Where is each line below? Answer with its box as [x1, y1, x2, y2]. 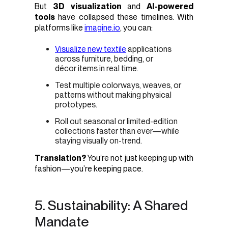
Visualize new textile [55, 44, 126, 54]
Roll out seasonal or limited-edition [55, 116, 178, 126]
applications [126, 44, 172, 54]
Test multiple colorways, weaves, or [55, 80, 181, 90]
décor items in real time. [55, 63, 138, 73]
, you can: [120, 23, 153, 33]
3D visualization [52, 2, 122, 12]
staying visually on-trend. [55, 135, 142, 146]
